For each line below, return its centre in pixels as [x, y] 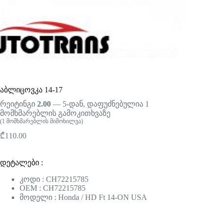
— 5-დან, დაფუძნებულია [98, 104]
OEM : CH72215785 [53, 188]
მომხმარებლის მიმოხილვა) [44, 121]
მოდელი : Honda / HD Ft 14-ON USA [83, 197]
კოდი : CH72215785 [54, 179]
